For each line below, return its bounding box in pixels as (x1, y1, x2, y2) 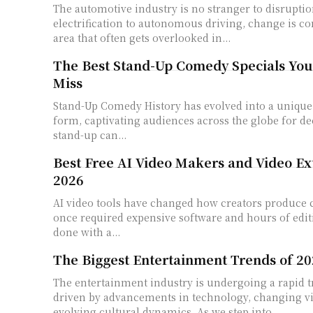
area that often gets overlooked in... (53, 30, 231, 45)
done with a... (53, 224, 120, 239)
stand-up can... (53, 127, 126, 142)
